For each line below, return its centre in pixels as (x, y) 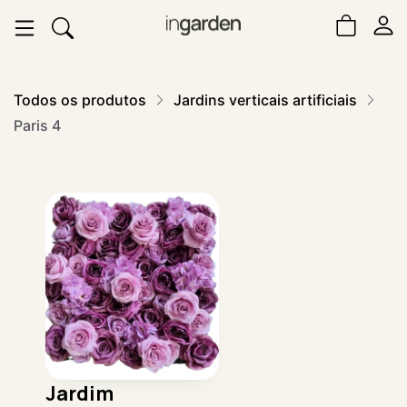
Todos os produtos (80, 100)
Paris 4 (37, 125)
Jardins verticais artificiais (265, 100)
